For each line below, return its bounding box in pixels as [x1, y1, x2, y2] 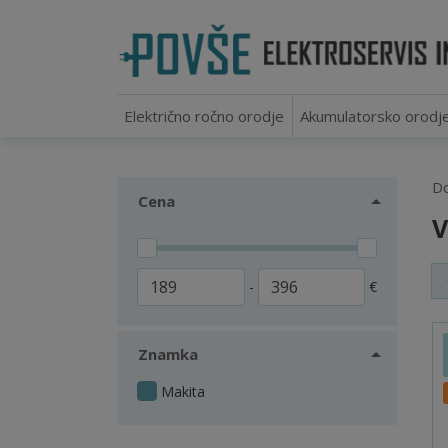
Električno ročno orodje [124, 106, 285, 126]
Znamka [138, 344, 198, 365]
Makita [161, 382, 205, 402]
